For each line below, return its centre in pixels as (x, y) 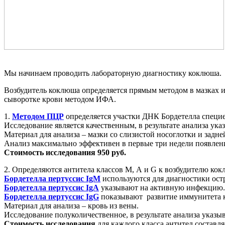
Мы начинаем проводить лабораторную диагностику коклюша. (113, 73)
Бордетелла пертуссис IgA (51, 187)
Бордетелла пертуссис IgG (51, 196)
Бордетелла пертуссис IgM (52, 178)
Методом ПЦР (38, 116)
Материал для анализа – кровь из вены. (71, 205)
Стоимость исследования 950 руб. (65, 152)
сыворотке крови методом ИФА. (60, 99)
